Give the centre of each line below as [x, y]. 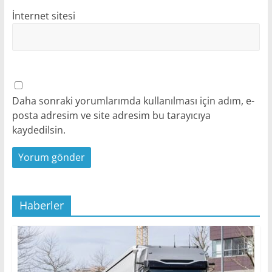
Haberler [41, 206]
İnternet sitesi [43, 16]
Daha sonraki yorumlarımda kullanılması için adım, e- [133, 101]
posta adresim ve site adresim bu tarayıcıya [111, 116]
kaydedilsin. [39, 130]
